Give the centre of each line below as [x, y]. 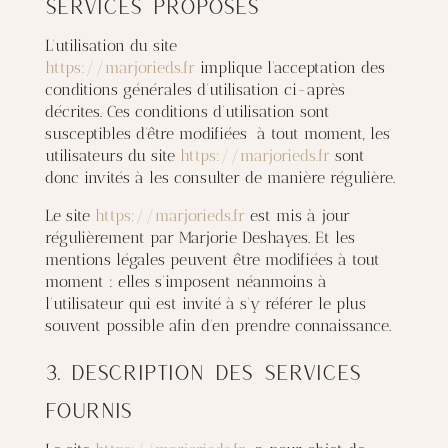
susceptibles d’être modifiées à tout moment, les [217, 133]
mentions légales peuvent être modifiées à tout [212, 259]
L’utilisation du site [110, 45]
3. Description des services [202, 371]
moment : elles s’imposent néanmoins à [185, 281]
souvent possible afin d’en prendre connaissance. [217, 325]
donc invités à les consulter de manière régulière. [219, 177]
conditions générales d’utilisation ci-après [194, 89]
